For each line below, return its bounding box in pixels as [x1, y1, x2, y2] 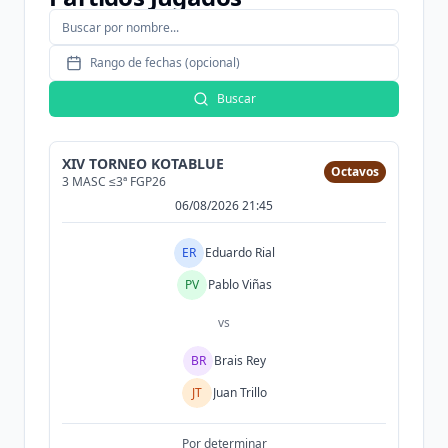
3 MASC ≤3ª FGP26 [62, 173, 166, 190]
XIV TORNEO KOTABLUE [62, 154, 224, 173]
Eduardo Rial [205, 244, 275, 261]
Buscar [216, 90, 256, 107]
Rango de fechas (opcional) [90, 54, 240, 71]
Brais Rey [214, 352, 266, 369]
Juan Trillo [213, 384, 267, 401]
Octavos [331, 163, 379, 180]
